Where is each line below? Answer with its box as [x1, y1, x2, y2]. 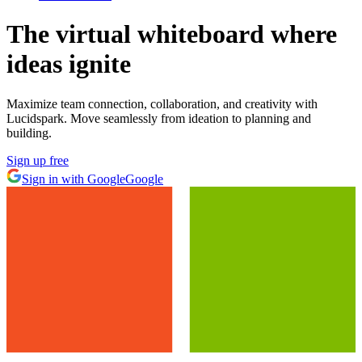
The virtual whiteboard [6, 19, 271, 49]
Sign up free [6, 153, 69, 167]
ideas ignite [6, 49, 131, 79]
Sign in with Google [22, 171, 125, 186]
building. [6, 125, 52, 140]
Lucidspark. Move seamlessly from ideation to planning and [6, 111, 311, 125]
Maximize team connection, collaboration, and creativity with [6, 96, 318, 111]
